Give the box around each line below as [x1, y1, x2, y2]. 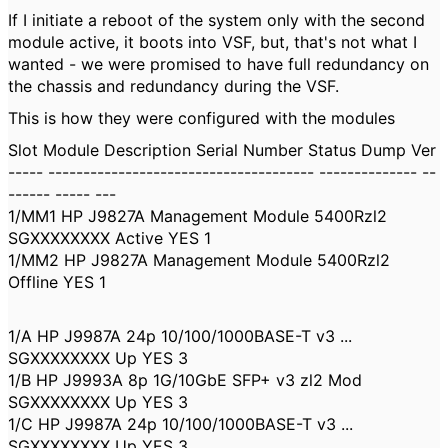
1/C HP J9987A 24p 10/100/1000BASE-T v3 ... [8, 414, 353, 434]
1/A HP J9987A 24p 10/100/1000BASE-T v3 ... [8, 326, 352, 346]
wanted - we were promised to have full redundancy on [8, 54, 429, 74]
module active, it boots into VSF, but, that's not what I [8, 32, 417, 52]
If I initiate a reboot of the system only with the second [8, 10, 425, 30]
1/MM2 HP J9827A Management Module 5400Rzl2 [8, 250, 390, 270]
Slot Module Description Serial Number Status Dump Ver [8, 140, 436, 160]
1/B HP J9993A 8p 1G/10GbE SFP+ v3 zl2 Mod [8, 370, 362, 390]
